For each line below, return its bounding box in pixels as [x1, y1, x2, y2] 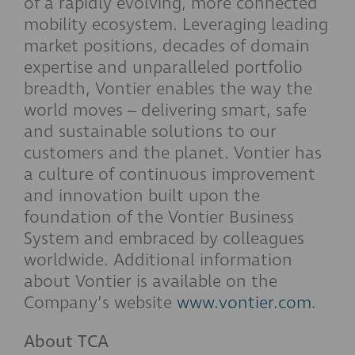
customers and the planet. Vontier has [24, 141, 322, 165]
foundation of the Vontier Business [24, 205, 294, 229]
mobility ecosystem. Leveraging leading [24, 13, 328, 36]
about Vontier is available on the [24, 269, 277, 293]
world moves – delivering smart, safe [24, 98, 307, 122]
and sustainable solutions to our [24, 120, 277, 143]
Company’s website [24, 291, 177, 315]
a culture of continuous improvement [24, 162, 315, 186]
